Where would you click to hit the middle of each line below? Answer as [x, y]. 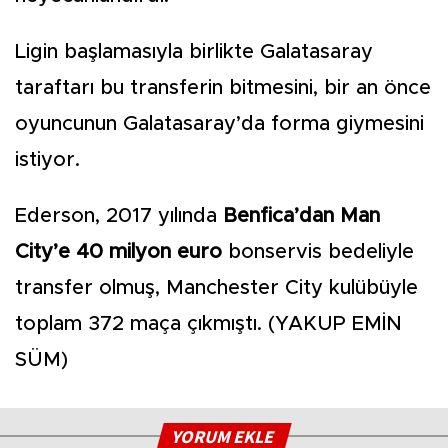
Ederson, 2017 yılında [116, 216]
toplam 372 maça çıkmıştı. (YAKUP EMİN [208, 324]
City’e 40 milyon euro [118, 252]
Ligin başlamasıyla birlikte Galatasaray [194, 52]
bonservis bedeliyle [318, 252]
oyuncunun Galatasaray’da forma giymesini [219, 124]
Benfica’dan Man [298, 216]
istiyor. [50, 160]
